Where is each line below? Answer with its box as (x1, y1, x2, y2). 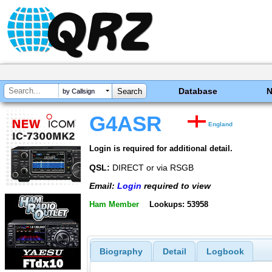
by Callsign (63, 87, 95, 95)
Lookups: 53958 (149, 199, 208, 209)
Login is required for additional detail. (89, 143, 233, 153)
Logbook (206, 246, 244, 257)
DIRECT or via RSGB (110, 162, 194, 172)
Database (178, 86, 218, 96)
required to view (141, 181, 211, 191)
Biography (99, 246, 143, 257)
